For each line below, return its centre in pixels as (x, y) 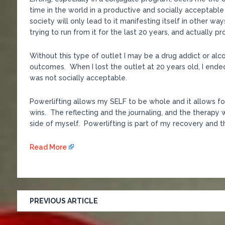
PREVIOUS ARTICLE (64, 201)
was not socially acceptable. (78, 78)
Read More (48, 147)
